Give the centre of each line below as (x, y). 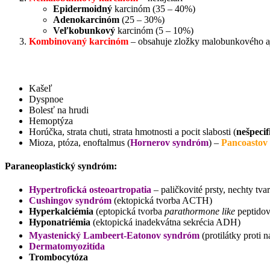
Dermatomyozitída (67, 246)
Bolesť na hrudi (59, 110)
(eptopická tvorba (129, 212)
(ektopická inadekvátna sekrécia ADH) (165, 222)
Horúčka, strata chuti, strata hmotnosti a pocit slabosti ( (133, 131)
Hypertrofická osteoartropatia (90, 190)
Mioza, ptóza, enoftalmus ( (80, 142)
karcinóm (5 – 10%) (154, 31)
